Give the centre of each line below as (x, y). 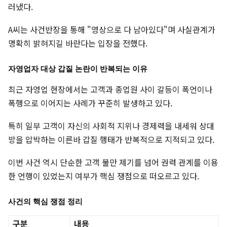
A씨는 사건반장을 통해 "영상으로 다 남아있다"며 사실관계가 (112, 30)
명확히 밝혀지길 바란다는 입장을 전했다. (78, 43)
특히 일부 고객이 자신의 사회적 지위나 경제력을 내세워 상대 (111, 126)
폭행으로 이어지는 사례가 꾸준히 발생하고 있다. (90, 103)
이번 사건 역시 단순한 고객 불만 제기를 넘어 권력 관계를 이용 (113, 162)
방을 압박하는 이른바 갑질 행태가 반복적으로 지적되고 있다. (111, 140)
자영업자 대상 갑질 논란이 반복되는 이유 (78, 69)
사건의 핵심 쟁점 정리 (45, 202)
